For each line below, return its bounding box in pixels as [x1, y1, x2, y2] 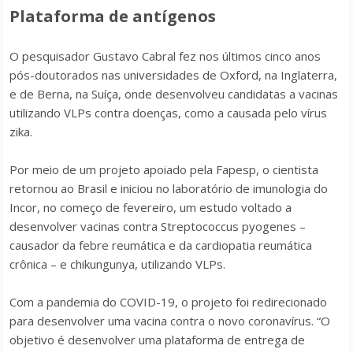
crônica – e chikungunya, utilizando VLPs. [9, 256, 225, 272]
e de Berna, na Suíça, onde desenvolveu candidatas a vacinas [9, 86, 338, 102]
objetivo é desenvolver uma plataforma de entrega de [9, 332, 305, 347]
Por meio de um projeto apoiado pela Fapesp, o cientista [9, 162, 318, 177]
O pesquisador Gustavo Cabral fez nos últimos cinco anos [9, 48, 321, 64]
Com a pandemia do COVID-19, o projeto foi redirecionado [9, 294, 327, 310]
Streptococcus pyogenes [161, 218, 296, 234]
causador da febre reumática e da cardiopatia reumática [9, 237, 312, 253]
